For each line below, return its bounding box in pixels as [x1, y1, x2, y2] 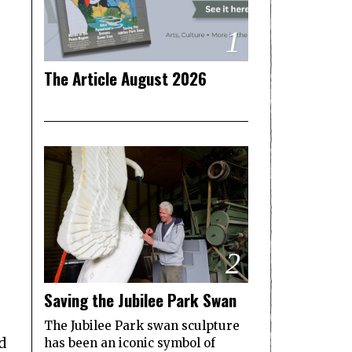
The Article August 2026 [44, 66, 207, 91]
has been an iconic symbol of [44, 335, 215, 350]
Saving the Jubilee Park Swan [44, 287, 236, 312]
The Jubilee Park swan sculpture [44, 317, 240, 333]
